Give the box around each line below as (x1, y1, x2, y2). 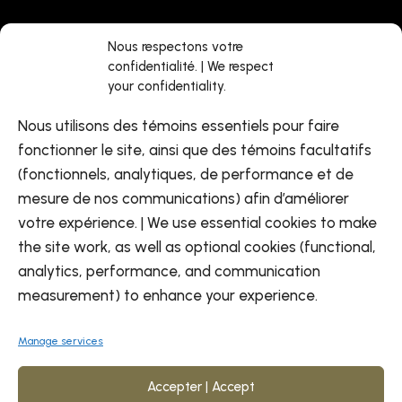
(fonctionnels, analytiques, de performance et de (18, 165, 354, 183)
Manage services (18, 335, 103, 347)
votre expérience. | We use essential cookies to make (18, 214, 377, 232)
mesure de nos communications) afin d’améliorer (18, 189, 349, 207)
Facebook (240, 32, 308, 50)
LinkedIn (240, 68, 295, 86)
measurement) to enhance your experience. (18, 286, 318, 304)
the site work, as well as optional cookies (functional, (18, 238, 376, 256)
